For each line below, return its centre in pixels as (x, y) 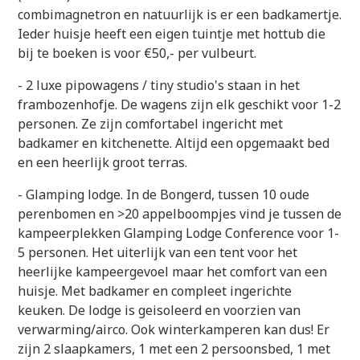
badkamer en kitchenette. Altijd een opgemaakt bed (174, 143)
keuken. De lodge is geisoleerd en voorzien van (160, 310)
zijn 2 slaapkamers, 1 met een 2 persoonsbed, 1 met (174, 349)
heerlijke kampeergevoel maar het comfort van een (173, 272)
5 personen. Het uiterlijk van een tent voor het (158, 252)
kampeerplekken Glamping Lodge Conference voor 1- (179, 233)
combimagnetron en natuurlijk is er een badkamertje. (180, 14)
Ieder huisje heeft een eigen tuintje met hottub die (172, 34)
